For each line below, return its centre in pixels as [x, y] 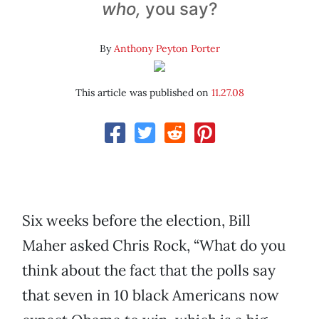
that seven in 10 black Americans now [151, 296]
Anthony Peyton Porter [167, 49]
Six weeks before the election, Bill [136, 221]
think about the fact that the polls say [149, 271]
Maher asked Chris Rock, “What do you [154, 246]
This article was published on [143, 93]
